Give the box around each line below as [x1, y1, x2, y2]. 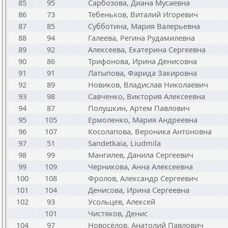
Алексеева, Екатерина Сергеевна [88, 44, 206, 54]
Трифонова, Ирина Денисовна [88, 56, 197, 66]
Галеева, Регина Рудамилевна [88, 33, 195, 43]
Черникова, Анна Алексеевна [88, 161, 193, 172]
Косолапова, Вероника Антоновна [88, 126, 212, 136]
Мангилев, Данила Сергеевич [88, 150, 193, 160]
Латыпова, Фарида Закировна [88, 68, 197, 78]
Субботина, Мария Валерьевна [88, 21, 200, 31]
